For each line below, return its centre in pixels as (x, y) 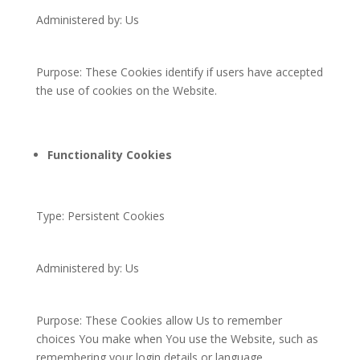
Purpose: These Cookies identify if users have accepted (179, 72)
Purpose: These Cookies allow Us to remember (159, 320)
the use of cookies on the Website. (126, 90)
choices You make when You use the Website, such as (177, 339)
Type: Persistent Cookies (100, 216)
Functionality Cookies (109, 155)
